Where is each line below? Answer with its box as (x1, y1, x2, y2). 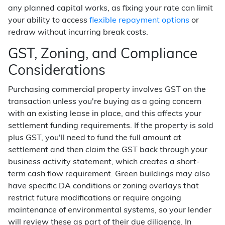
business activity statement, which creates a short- (8, 158, 200, 166)
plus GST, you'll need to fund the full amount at (8, 134, 181, 142)
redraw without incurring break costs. (8, 29, 148, 37)
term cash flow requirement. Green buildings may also (8, 170, 210, 178)
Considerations (8, 64, 105, 78)
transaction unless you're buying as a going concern (8, 98, 201, 106)
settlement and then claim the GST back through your (8, 146, 207, 154)
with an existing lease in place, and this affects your (8, 110, 201, 118)
